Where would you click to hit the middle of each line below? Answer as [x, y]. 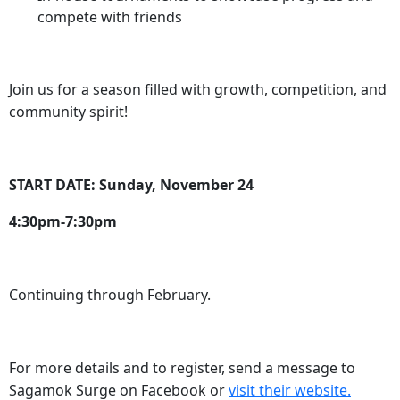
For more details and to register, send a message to [182, 368]
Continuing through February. [110, 295]
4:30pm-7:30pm [63, 222]
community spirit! [68, 112]
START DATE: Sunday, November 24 [131, 185]
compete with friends [110, 17]
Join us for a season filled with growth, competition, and [198, 90]
